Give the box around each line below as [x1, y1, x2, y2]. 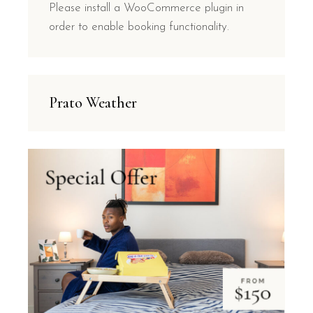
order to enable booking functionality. [49, 21, 230, 34]
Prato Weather [49, 94, 138, 112]
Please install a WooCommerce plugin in [49, 2, 245, 15]
